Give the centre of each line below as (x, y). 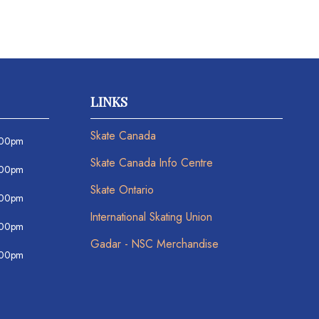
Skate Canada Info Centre (151, 162)
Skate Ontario (122, 189)
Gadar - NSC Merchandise (154, 244)
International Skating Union (151, 216)
